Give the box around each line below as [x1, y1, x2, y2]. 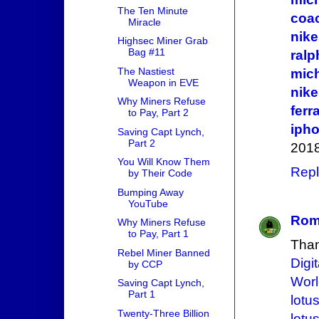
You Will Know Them [117, 156, 210, 168]
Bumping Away [117, 186, 184, 198]
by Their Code [127, 167, 192, 179]
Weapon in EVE [127, 76, 199, 88]
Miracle [127, 16, 161, 28]
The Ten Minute [117, 4, 188, 16]
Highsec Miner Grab [117, 35, 208, 47]
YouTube [127, 197, 168, 209]
